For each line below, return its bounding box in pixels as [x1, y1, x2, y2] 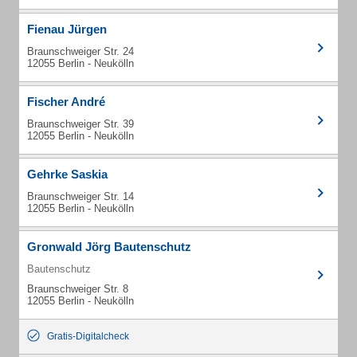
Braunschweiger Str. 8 [27, 283, 128, 295]
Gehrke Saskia [27, 167, 108, 181]
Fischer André [27, 95, 105, 108]
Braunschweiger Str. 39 [27, 118, 134, 130]
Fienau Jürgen [27, 22, 107, 36]
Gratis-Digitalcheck [47, 331, 129, 342]
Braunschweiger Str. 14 [27, 190, 134, 202]
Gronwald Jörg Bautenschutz [27, 240, 191, 253]
